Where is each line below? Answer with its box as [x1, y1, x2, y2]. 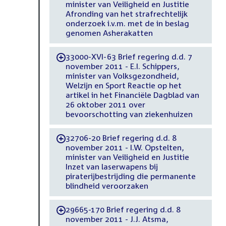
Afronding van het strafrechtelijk [65, 9, 188, 19]
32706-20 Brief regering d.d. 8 [65, 133, 177, 143]
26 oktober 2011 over [65, 100, 145, 109]
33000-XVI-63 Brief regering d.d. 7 [65, 52, 192, 62]
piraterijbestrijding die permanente [65, 172, 196, 181]
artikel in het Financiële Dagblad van [65, 90, 199, 100]
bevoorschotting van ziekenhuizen [65, 109, 193, 119]
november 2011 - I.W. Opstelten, [65, 143, 184, 152]
